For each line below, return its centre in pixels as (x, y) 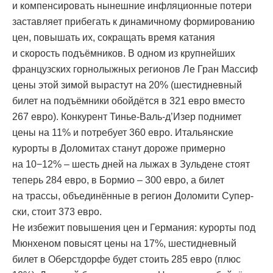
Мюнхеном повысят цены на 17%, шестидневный (124, 244)
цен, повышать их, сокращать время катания (114, 38)
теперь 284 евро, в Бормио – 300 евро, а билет (118, 180)
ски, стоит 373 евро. (57, 212)
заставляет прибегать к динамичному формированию (133, 22)
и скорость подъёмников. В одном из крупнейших (124, 54)
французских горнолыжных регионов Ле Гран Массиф (135, 69)
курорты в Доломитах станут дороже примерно (119, 149)
